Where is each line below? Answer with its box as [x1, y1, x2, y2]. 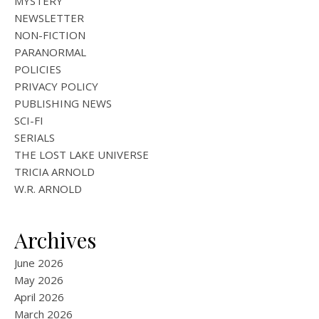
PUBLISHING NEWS [14, 96, 112, 111]
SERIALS [14, 130, 55, 145]
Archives [14, 226, 96, 255]
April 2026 [14, 290, 64, 305]
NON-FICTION [14, 28, 85, 43]
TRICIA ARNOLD [14, 164, 95, 179]
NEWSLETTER [14, 11, 84, 26]
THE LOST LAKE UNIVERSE [14, 147, 149, 162]
